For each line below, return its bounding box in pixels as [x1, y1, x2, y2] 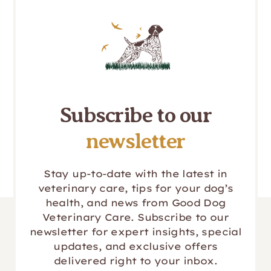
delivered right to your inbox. [54, 255, 217, 267]
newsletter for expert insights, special [29, 226, 242, 238]
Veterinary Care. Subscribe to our [42, 211, 229, 223]
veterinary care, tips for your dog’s [38, 182, 233, 194]
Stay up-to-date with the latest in [44, 168, 227, 180]
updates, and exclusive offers [53, 240, 218, 252]
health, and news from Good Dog [45, 197, 226, 209]
